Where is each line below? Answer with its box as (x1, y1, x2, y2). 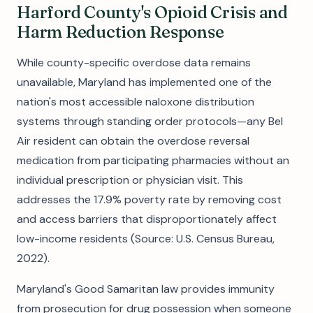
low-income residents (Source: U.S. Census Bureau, (17, 231, 275, 246)
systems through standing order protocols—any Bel (17, 114, 283, 129)
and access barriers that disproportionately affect (17, 212, 277, 226)
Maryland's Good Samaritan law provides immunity (17, 282, 275, 296)
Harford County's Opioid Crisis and (17, 2, 288, 22)
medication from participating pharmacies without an (17, 153, 289, 168)
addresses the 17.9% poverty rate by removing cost (17, 192, 282, 207)
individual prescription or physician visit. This (17, 173, 243, 187)
